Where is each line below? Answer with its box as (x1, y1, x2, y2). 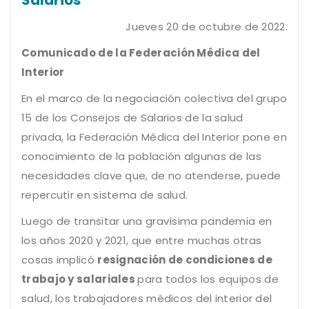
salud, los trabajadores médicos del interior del (21, 290, 272, 306)
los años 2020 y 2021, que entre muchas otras (21, 232, 262, 248)
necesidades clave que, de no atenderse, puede (21, 168, 281, 183)
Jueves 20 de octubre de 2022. (126, 19, 288, 34)
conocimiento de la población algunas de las (21, 148, 261, 163)
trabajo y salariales (21, 271, 138, 286)
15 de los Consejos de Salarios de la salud (21, 110, 243, 125)
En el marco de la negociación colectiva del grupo (21, 90, 288, 106)
